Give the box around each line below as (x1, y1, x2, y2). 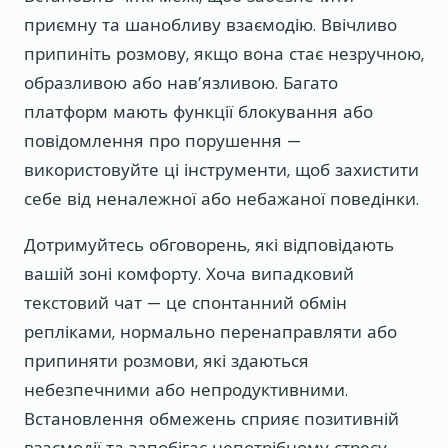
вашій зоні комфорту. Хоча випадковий (24, 263, 354, 286)
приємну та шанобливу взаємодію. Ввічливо (24, 14, 397, 37)
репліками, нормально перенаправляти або (24, 321, 397, 344)
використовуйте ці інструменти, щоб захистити (24, 159, 419, 182)
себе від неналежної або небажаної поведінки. (24, 188, 419, 211)
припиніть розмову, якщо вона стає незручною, (24, 43, 424, 66)
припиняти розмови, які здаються (24, 350, 309, 373)
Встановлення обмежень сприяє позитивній (24, 408, 399, 431)
